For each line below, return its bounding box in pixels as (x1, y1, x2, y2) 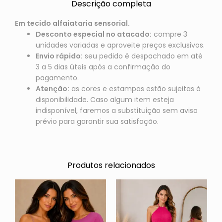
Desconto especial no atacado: (35, 29, 152, 39)
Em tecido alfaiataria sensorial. (14, 18, 130, 28)
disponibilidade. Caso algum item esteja (35, 94, 174, 105)
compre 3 (151, 29, 187, 39)
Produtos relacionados (67, 159, 155, 171)
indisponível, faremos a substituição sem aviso (35, 105, 198, 115)
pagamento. (35, 72, 79, 83)
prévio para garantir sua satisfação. (35, 116, 159, 126)
